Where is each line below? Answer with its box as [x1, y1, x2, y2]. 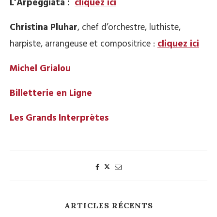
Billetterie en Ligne [10, 86, 92, 101]
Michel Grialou [10, 61, 71, 76]
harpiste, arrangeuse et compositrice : [10, 36, 157, 51]
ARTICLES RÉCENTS [64, 200, 153, 210]
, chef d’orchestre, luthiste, [77, 20, 181, 35]
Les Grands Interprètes [10, 110, 108, 125]
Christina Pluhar [10, 20, 77, 35]
